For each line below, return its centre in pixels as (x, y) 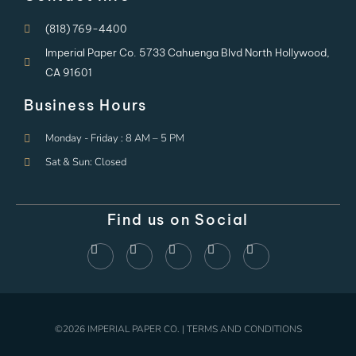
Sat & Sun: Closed (85, 163)
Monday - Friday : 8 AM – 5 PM (114, 139)
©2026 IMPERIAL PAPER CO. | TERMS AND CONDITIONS (178, 329)
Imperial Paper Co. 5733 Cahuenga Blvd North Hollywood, (187, 53)
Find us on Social (178, 220)
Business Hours (86, 106)
